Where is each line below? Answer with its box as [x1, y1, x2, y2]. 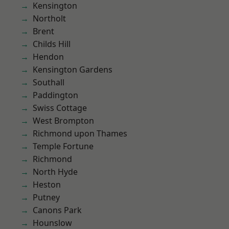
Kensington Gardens [33, 64, 112, 75]
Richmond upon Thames [33, 128, 127, 139]
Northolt [33, 13, 66, 24]
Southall [33, 77, 64, 88]
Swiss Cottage [33, 102, 87, 113]
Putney [33, 192, 60, 203]
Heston [33, 179, 61, 190]
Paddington [33, 89, 78, 101]
